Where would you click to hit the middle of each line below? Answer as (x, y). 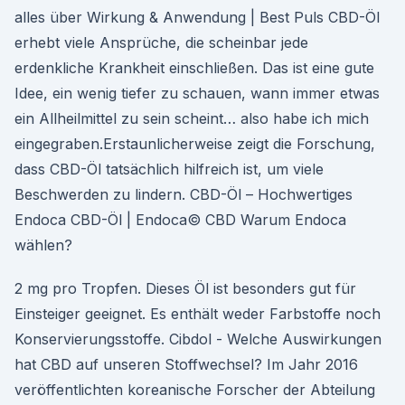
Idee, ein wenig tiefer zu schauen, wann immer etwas (197, 93)
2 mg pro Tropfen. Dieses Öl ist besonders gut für (185, 288)
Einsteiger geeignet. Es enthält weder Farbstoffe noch (198, 314)
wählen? (43, 245)
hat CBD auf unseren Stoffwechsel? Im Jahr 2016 (186, 364)
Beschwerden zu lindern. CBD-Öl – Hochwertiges (184, 194)
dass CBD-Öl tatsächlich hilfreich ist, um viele (169, 169)
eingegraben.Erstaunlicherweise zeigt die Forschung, (195, 144)
